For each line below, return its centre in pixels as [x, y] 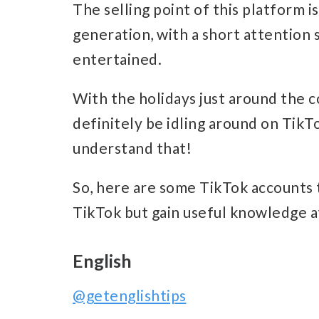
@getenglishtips [130, 296]
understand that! [132, 148]
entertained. [117, 59]
